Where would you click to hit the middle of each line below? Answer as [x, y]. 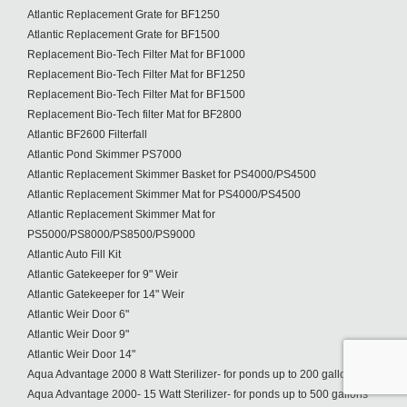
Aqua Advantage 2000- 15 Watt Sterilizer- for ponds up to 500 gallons [198, 394]
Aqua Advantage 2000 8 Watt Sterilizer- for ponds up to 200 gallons [193, 374]
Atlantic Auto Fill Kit [74, 254]
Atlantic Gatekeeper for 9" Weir [103, 274]
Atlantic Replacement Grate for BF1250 [124, 15]
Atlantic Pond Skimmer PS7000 [104, 154]
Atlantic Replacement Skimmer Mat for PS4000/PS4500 [164, 194]
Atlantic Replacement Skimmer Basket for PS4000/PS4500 [172, 174]
